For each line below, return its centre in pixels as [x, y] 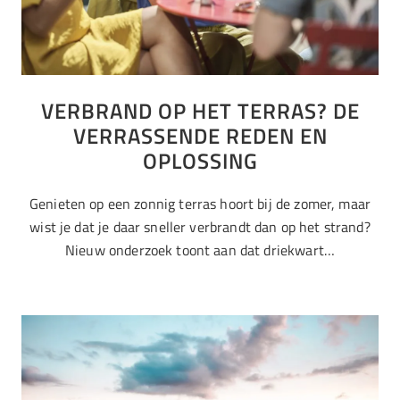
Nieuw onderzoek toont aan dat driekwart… [200, 250]
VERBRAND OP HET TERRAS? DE [200, 111]
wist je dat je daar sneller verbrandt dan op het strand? [200, 227]
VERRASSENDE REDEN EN [200, 136]
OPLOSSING [200, 161]
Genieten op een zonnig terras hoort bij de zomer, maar [200, 204]
